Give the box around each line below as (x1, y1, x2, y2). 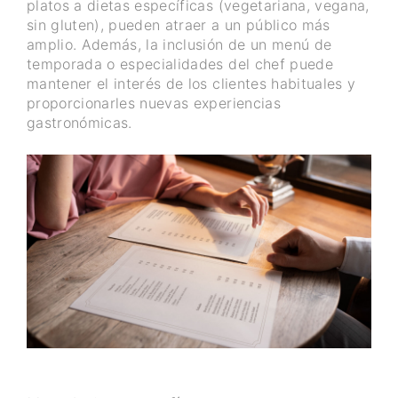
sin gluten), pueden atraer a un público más (27, 15, 330, 34)
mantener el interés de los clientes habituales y (27, 74, 356, 92)
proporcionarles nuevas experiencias (27, 93, 281, 112)
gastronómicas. (27, 113, 132, 131)
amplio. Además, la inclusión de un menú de (27, 35, 332, 53)
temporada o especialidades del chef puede (27, 54, 333, 73)
